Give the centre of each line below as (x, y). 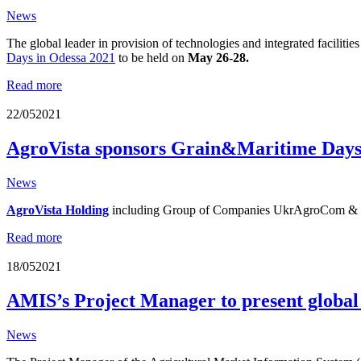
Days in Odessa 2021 (61, 57)
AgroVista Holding (58, 210)
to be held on (151, 57)
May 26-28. (218, 57)
